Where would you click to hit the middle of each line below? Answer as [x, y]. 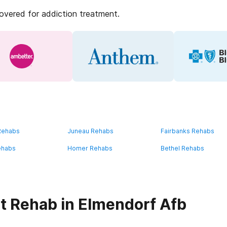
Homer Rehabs [90, 148]
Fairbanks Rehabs [188, 131]
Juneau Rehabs [90, 131]
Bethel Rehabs [183, 148]
